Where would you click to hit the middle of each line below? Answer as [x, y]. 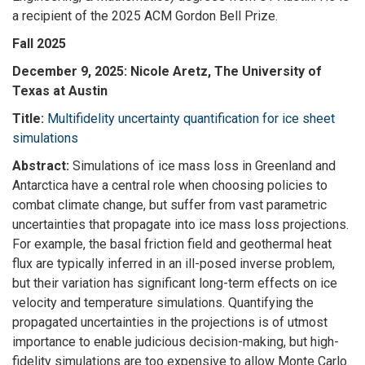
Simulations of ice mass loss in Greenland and [204, 165]
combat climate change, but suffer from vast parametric [169, 204]
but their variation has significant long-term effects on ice [175, 283]
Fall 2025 [39, 43]
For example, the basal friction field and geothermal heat [172, 244]
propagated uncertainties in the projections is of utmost [170, 322]
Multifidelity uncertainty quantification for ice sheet [191, 118]
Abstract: [42, 165]
